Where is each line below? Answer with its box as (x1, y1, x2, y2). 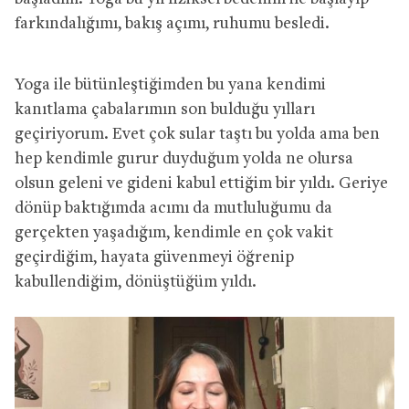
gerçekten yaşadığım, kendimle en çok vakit (15, 224, 333, 242)
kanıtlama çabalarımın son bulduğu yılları (15, 100, 315, 119)
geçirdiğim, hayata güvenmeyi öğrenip (15, 248, 294, 267)
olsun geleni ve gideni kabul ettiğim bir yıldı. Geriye (15, 174, 388, 193)
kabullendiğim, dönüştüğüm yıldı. (15, 273, 257, 291)
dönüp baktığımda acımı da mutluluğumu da (15, 199, 332, 217)
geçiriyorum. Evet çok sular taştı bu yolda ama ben (15, 125, 380, 143)
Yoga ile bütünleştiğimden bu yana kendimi (15, 76, 326, 94)
